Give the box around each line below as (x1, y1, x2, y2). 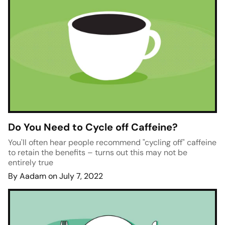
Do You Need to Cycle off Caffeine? (8, 121, 178, 134)
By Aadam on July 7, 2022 (8, 171, 103, 182)
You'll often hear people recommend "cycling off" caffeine (8, 137, 216, 148)
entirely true (8, 157, 53, 168)
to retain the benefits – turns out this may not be (8, 147, 187, 158)
